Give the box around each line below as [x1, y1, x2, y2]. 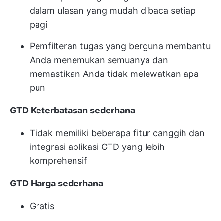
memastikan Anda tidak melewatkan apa [30, 69, 199, 79]
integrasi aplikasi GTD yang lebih [30, 142, 165, 152]
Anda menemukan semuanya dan [30, 55, 168, 66]
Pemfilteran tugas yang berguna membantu [30, 41, 211, 52]
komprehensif [30, 155, 87, 166]
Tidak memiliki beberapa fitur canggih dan [30, 128, 205, 139]
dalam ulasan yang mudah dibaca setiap [30, 5, 196, 16]
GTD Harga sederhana [10, 178, 103, 189]
